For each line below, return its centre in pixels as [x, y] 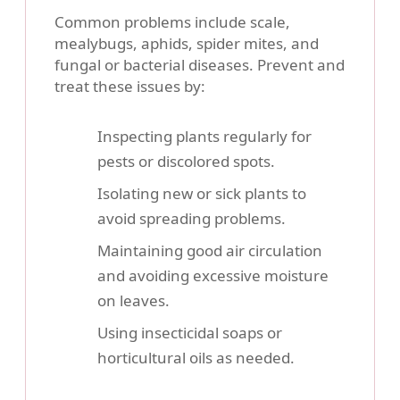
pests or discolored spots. [186, 162]
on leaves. [133, 301]
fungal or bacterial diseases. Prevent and [200, 65]
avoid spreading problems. [192, 219]
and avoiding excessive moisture [213, 276]
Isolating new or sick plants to [202, 194]
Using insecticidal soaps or [190, 333]
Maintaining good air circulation [210, 251]
